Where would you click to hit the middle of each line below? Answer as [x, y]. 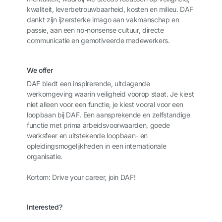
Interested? [45, 207]
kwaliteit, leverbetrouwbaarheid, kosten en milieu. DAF [110, 9]
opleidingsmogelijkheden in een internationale [97, 146]
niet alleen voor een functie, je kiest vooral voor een [105, 104]
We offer [40, 70]
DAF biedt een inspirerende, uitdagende [88, 83]
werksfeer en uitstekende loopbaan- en [87, 136]
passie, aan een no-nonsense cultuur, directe [95, 30]
